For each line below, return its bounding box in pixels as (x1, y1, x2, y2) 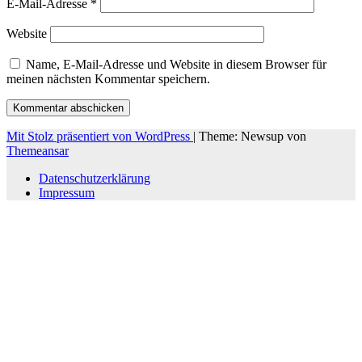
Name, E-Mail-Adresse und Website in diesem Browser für (26, 57, 326, 71)
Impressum (39, 185, 95, 200)
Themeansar (6, 143, 69, 158)
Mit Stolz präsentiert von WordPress (6, 128, 193, 143)
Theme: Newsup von (199, 128, 306, 143)
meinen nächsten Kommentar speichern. (6, 71, 210, 86)
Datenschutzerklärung (39, 170, 150, 185)
